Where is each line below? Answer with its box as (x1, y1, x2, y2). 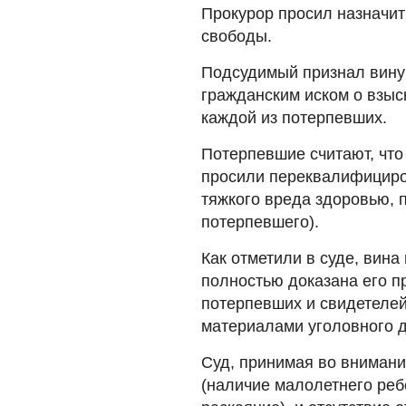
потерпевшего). (201, 212, 319, 231)
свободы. (201, 26, 272, 45)
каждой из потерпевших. (201, 108, 387, 127)
